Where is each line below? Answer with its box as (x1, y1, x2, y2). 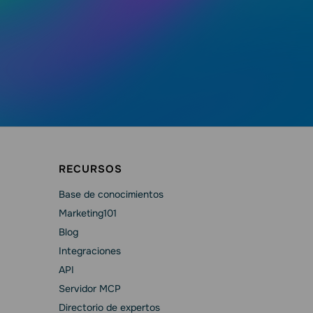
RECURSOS (58, 161, 122, 176)
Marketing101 (58, 206, 117, 219)
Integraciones (58, 244, 121, 257)
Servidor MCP (58, 282, 121, 295)
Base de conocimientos (58, 187, 163, 201)
